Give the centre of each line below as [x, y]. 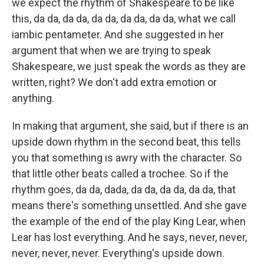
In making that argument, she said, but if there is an [130, 126]
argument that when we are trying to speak [111, 50]
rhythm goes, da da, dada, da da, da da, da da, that [124, 189]
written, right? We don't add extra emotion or [114, 82]
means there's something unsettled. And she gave [129, 205]
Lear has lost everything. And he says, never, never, [129, 237]
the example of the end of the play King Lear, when [129, 221]
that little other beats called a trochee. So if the [120, 174]
